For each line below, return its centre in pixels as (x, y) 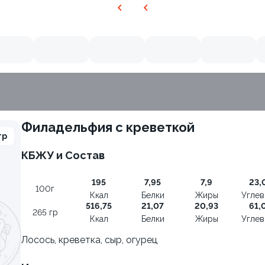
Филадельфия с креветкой (114, 127)
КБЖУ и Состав (63, 155)
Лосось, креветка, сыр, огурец (89, 240)
